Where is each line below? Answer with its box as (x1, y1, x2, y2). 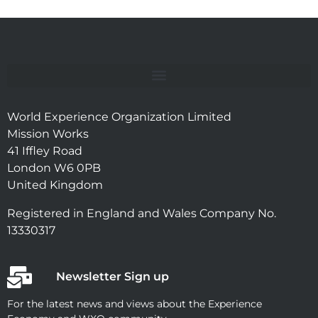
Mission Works (7, 126, 89, 141)
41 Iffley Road (7, 143, 82, 158)
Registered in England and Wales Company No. (7, 206, 276, 220)
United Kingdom (7, 177, 103, 192)
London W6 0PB (7, 160, 101, 175)
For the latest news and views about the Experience (7, 297, 262, 310)
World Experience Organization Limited (7, 109, 231, 124)
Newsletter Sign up (55, 270, 169, 284)
